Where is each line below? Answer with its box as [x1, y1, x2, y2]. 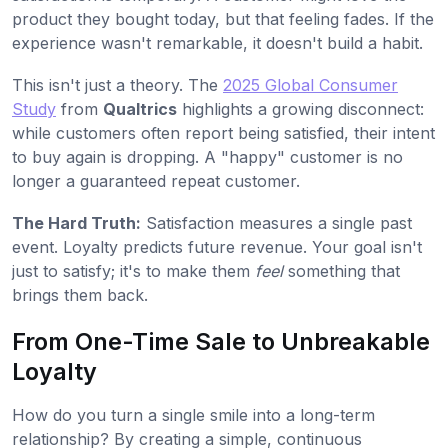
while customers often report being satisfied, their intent [12, 123, 435, 144]
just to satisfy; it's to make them [12, 261, 255, 282]
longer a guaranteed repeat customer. [12, 171, 300, 192]
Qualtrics [103, 99, 177, 120]
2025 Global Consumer [223, 75, 398, 96]
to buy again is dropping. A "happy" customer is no [12, 147, 403, 168]
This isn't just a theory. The [12, 75, 223, 96]
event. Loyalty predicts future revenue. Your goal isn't [12, 237, 422, 258]
